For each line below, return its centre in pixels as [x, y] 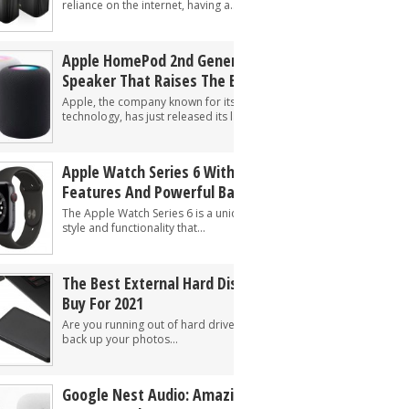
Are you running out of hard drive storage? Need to [194, 325]
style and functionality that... [134, 228]
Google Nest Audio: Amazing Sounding [189, 394]
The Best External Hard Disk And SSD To [192, 283]
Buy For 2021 [103, 303]
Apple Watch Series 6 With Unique [173, 172]
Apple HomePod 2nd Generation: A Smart [197, 60]
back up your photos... [120, 339]
